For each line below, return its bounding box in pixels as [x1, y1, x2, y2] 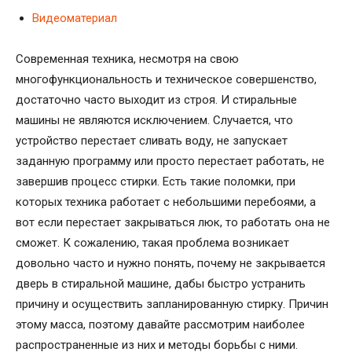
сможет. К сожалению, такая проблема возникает [16, 235, 289, 250]
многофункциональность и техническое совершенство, [16, 71, 317, 86]
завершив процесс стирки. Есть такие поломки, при [16, 174, 295, 189]
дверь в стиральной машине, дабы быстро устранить [16, 276, 306, 291]
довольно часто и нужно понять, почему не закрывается [16, 255, 325, 270]
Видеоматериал [32, 10, 117, 25]
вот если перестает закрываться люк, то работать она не [16, 214, 330, 229]
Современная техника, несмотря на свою [16, 51, 239, 66]
